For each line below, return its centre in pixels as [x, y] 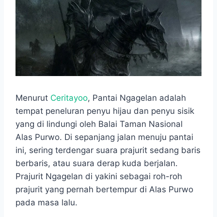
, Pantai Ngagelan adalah [137, 98]
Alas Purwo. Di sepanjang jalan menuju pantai [104, 137]
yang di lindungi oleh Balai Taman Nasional [99, 124]
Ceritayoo [69, 98]
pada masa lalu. [46, 203]
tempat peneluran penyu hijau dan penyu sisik [105, 111]
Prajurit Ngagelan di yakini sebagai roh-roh [99, 177]
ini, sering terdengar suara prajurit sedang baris [108, 150]
